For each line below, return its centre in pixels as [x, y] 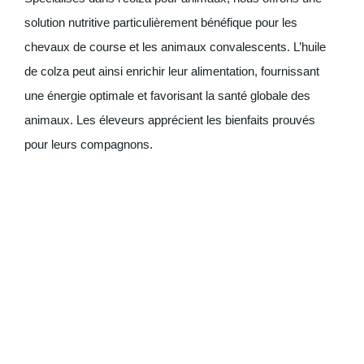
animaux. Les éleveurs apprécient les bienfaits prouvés [170, 120]
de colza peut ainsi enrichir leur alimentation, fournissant [172, 71]
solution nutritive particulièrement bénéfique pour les [161, 23]
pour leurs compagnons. [89, 145]
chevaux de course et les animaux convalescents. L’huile [175, 47]
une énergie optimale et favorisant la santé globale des [167, 96]
